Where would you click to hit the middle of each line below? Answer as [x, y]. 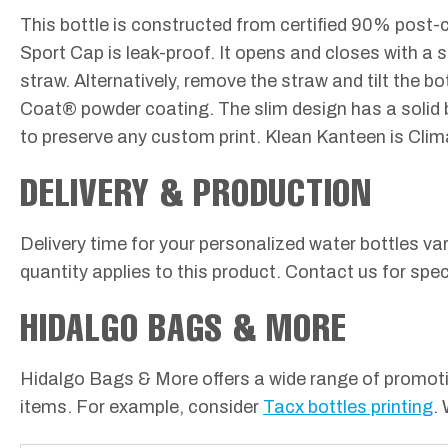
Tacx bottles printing [348, 407]
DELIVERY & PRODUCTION [196, 191]
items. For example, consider [141, 407]
